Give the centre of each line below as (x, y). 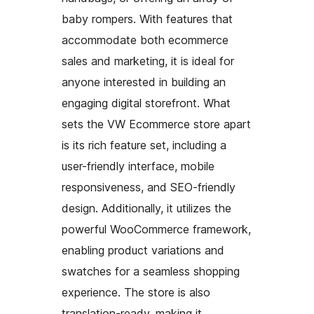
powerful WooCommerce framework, (156, 230)
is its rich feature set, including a (144, 145)
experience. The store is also (136, 293)
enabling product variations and (143, 251)
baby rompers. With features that (147, 19)
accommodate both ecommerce (145, 40)
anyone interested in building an (144, 82)
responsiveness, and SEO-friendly (149, 187)
